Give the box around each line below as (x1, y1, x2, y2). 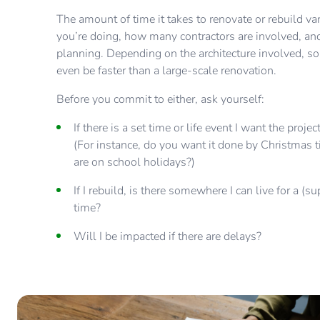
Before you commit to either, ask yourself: (56, 91, 268, 108)
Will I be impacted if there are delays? (74, 229, 262, 245)
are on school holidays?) (74, 154, 196, 171)
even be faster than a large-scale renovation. (56, 63, 277, 79)
